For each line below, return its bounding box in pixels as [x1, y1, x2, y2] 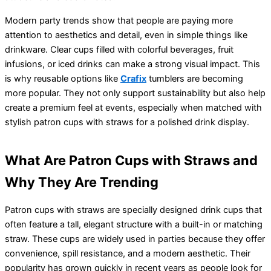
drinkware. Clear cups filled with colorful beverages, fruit [5, 44, 233, 55]
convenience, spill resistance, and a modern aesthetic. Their [5, 248, 250, 260]
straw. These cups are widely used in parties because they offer [5, 233, 265, 245]
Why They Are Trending [5, 174, 158, 190]
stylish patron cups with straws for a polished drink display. [5, 116, 249, 128]
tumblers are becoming [146, 73, 243, 84]
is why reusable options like [5, 73, 120, 84]
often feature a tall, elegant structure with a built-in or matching [5, 219, 263, 230]
